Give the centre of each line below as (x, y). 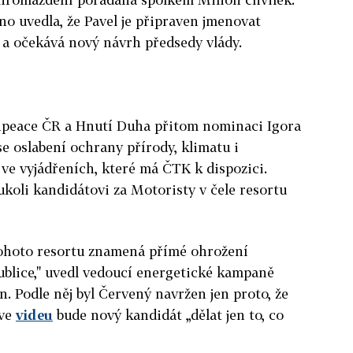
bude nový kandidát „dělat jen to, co (168, 314)
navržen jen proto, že (220, 293)
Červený (125, 293)
